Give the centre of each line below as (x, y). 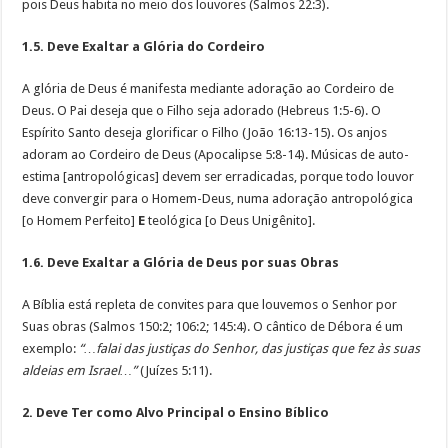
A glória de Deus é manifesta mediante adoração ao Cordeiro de (208, 88)
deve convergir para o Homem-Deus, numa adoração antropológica (218, 198)
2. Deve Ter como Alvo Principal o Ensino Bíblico (176, 412)
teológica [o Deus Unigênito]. (230, 220)
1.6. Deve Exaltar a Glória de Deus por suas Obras (181, 262)
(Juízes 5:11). (175, 370)
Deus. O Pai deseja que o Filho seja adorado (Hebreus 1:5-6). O (202, 110)
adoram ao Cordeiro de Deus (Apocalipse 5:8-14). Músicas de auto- (216, 154)
